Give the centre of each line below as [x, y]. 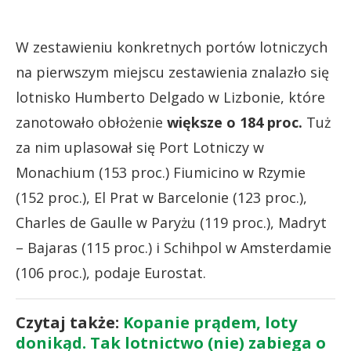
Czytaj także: [69, 322]
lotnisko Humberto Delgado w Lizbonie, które [170, 97]
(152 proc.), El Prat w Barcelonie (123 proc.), [161, 197]
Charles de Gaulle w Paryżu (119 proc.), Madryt [171, 222]
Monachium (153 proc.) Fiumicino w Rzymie [161, 172]
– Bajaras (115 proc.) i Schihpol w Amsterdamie [174, 247]
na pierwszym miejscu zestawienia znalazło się [172, 72]
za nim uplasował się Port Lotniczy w [140, 147]
